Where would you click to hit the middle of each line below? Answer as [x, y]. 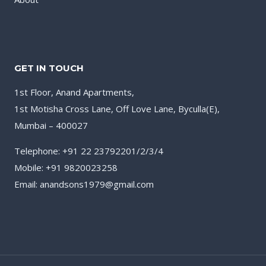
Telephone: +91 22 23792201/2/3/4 [89, 151]
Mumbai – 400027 [51, 126]
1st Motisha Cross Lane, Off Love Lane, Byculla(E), [117, 109]
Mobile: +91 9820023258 [66, 168]
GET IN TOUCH [49, 68]
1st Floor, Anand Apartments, [74, 92]
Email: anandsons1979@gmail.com [84, 184]
